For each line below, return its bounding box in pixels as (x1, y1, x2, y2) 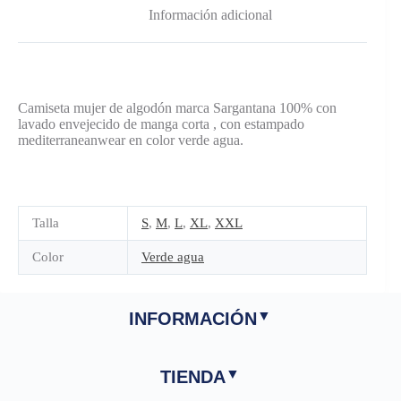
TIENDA (159, 366, 226, 387)
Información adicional (149, 6, 273, 22)
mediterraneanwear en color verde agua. (18, 132, 243, 148)
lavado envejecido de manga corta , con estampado (18, 115, 304, 132)
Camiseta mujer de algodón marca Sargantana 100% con (18, 99, 337, 115)
